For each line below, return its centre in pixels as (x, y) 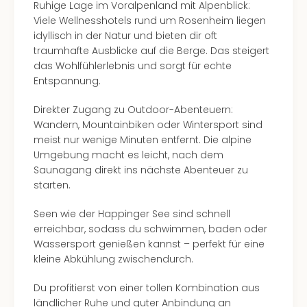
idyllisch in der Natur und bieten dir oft (125, 36)
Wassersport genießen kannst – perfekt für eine (149, 244)
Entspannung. (67, 81)
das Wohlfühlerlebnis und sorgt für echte (133, 66)
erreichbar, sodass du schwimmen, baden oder (150, 229)
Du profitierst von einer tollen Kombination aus (147, 288)
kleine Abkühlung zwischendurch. (113, 259)
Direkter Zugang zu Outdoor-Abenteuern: (133, 110)
